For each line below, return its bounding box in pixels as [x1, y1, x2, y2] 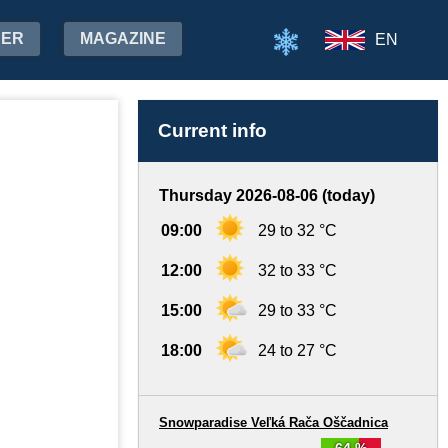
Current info [158, 120, 267, 141]
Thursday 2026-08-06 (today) [159, 187, 375, 204]
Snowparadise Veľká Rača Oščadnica [159, 415, 388, 430]
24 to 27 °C [258, 342, 337, 359]
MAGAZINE [80, 30, 166, 47]
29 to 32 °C [258, 222, 337, 239]
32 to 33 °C [258, 262, 337, 279]
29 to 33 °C [258, 302, 337, 319]
